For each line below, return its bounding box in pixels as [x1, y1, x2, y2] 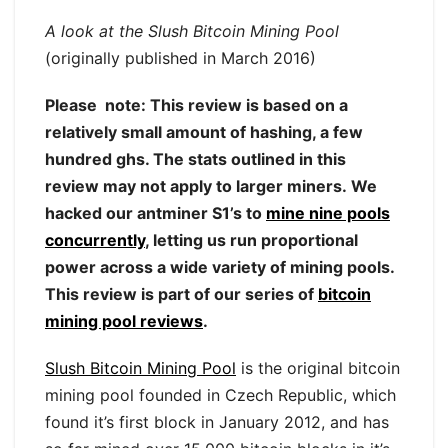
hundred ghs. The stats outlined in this [45, 149, 346, 170]
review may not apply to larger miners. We [45, 176, 377, 197]
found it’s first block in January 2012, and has [45, 412, 389, 433]
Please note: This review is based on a [45, 95, 348, 116]
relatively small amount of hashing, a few [45, 122, 363, 143]
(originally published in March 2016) [45, 48, 316, 69]
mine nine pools [266, 203, 390, 224]
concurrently [45, 230, 145, 251]
